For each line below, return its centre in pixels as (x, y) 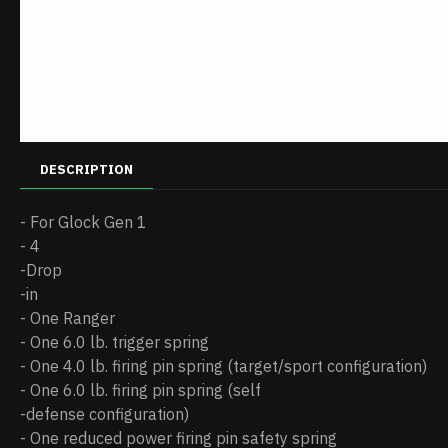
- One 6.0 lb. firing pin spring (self (140, 390)
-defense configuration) (104, 414)
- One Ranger (67, 318)
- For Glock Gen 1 (83, 222)
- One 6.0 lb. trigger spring (114, 342)
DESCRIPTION (86, 169)
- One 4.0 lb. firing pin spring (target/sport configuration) (223, 366)
